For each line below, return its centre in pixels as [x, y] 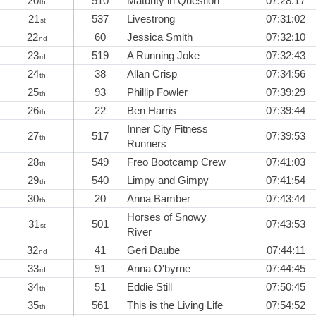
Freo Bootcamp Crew [176, 162]
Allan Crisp [152, 74]
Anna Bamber [159, 199]
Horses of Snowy [167, 217]
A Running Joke [163, 56]
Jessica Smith [160, 37]
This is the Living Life [175, 305]
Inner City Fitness [168, 129]
